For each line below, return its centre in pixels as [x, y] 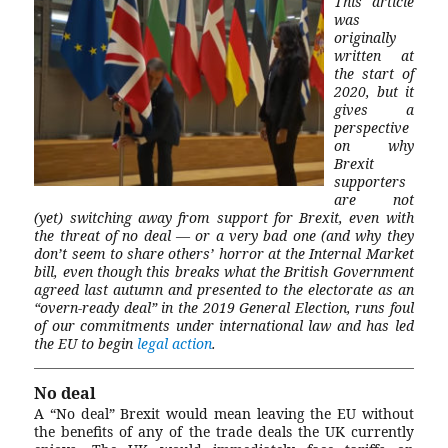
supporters [370, 181]
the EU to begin [86, 343]
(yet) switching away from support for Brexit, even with [224, 217]
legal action [175, 343]
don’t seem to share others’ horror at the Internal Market [224, 253]
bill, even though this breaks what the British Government [224, 271]
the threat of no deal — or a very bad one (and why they [224, 235]
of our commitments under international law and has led [224, 325]
